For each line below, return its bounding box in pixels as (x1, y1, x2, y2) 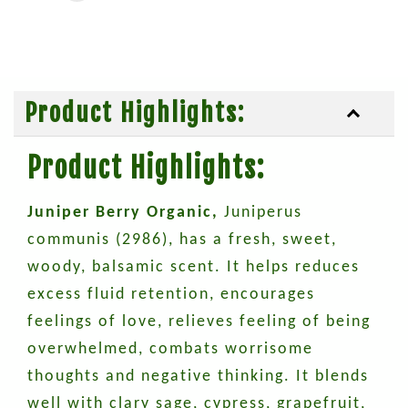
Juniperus (224, 204, 302, 221)
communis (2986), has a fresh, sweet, (27, 231, 337, 249)
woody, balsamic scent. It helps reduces (27, 259, 360, 276)
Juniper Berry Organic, (27, 204, 219, 221)
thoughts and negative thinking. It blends (27, 368, 369, 385)
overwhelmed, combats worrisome (27, 341, 313, 358)
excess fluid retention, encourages (27, 286, 315, 303)
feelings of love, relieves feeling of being (27, 313, 371, 331)
